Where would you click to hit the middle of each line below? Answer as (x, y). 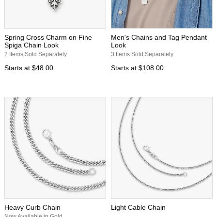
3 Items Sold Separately (142, 54)
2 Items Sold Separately (36, 54)
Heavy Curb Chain (32, 207)
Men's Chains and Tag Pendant (159, 37)
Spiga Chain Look (31, 45)
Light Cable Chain (138, 207)
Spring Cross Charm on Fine (48, 37)
